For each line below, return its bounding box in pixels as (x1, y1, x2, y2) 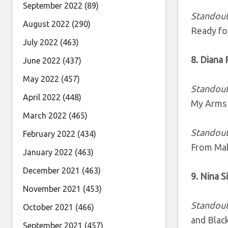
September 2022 (23, 1, 82, 10)
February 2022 (23, 129, 75, 138)
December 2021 (23, 166, 80, 175)
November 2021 (23, 184, 81, 193)
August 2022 (23, 19, 70, 28)
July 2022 (23, 38, 58, 47)
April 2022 (23, 93, 61, 102)
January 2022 (23, 148, 73, 157)
